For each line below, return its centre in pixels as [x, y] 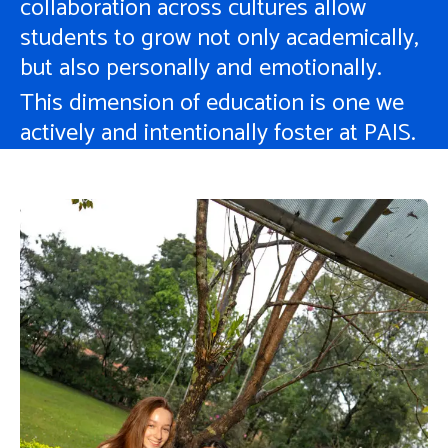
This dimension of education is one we [212, 104]
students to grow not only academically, [219, 39]
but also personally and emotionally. [201, 69]
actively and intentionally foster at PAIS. [218, 134]
